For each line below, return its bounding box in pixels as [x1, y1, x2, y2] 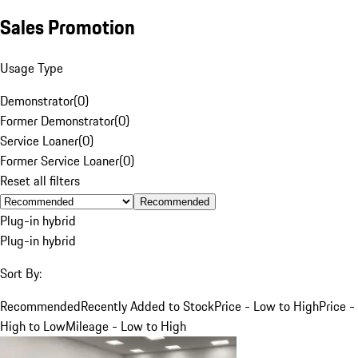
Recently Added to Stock [81, 296, 214, 316]
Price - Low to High [214, 296, 319, 316]
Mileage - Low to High [66, 316, 186, 336]
